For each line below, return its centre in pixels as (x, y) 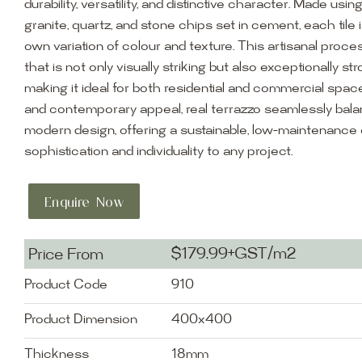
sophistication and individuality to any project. (158, 152)
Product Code (66, 286)
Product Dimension (81, 320)
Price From (66, 256)
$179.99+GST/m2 (234, 255)
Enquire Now (84, 202)
